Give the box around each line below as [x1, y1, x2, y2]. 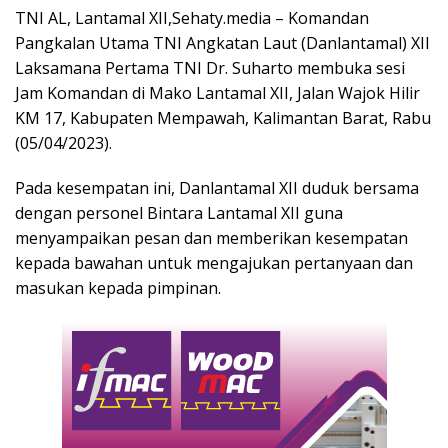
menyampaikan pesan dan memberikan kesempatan [15, 227, 408, 250]
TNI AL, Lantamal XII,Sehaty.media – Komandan [15, 7, 369, 30]
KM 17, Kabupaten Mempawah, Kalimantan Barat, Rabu [15, 107, 431, 130]
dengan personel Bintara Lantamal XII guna [15, 202, 343, 225]
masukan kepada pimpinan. [15, 277, 221, 300]
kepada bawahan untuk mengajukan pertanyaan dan [15, 252, 413, 275]
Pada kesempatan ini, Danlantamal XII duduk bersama [15, 177, 419, 200]
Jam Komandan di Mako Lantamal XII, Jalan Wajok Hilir [15, 82, 420, 105]
